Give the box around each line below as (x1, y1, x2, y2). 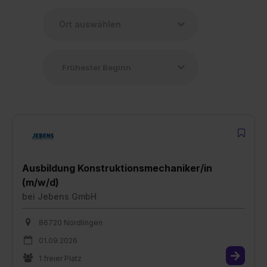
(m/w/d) (22, 176, 59, 188)
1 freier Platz (39, 253, 82, 263)
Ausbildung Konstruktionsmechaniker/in (22, 162, 212, 174)
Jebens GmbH (38, 191, 97, 201)
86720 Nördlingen (39, 218, 103, 227)
